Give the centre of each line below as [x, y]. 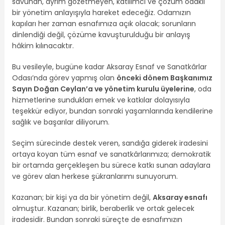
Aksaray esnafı [180, 198]
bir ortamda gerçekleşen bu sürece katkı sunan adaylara [111, 165]
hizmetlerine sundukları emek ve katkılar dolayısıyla [101, 100]
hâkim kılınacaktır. [43, 46]
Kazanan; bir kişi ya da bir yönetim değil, [82, 198]
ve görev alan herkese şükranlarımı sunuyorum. [95, 177]
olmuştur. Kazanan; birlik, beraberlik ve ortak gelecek [103, 209]
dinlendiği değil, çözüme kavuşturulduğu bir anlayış [101, 35]
